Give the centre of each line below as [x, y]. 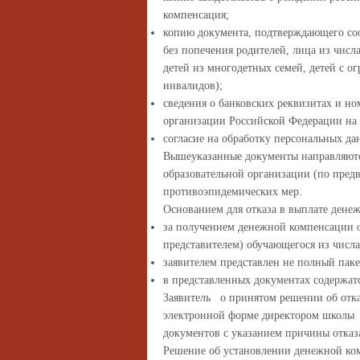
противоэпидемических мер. [233, 192]
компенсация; [196, 15]
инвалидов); [193, 86]
